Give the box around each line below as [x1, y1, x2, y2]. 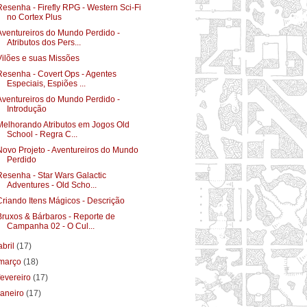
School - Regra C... [6, 129, 77, 139]
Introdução [6, 103, 47, 114]
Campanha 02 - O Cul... [6, 221, 95, 231]
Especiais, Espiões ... [6, 78, 86, 88]
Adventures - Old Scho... [6, 180, 97, 190]
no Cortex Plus [6, 12, 62, 22]
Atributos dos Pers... [6, 37, 81, 47]
